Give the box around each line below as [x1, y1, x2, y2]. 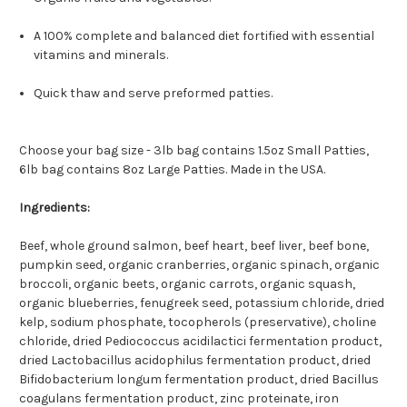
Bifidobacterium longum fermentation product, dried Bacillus [19, 372, 379, 388]
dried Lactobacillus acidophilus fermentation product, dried [19, 352, 371, 369]
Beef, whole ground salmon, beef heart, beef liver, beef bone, [19, 238, 369, 254]
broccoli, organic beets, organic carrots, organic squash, [19, 276, 355, 293]
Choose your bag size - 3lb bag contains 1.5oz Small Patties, [19, 143, 369, 159]
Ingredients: [19, 200, 90, 216]
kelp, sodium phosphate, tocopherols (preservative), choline [19, 314, 376, 331]
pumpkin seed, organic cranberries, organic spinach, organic [19, 257, 380, 273]
